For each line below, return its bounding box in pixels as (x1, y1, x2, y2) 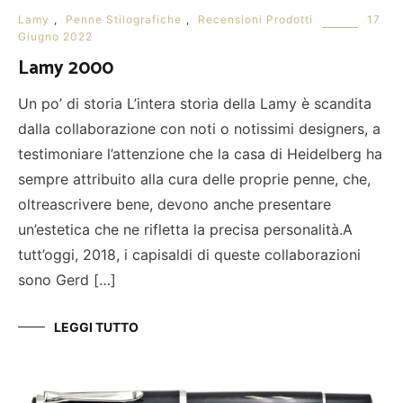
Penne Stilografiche (66, 13, 182, 27)
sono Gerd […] (18, 271, 116, 290)
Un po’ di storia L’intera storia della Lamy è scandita (18, 94, 372, 113)
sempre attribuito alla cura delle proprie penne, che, (18, 170, 371, 189)
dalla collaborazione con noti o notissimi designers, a (18, 120, 381, 139)
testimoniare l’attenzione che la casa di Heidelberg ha (18, 145, 382, 164)
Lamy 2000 (18, 53, 113, 85)
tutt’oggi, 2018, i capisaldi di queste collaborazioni (18, 246, 361, 264)
